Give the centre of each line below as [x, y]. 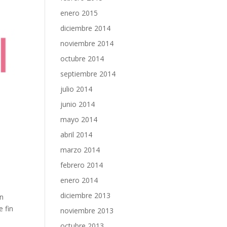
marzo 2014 [80, 150]
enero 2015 [79, 13]
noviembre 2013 [87, 211]
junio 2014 [78, 104]
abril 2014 [77, 135]
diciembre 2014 [86, 28]
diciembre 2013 [86, 195]
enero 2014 [79, 180]
